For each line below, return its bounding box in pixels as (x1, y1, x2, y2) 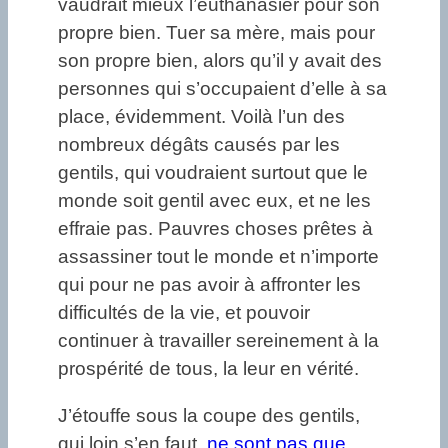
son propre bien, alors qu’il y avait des (58, 50, 382, 72)
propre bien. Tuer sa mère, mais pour (58, 22, 375, 44)
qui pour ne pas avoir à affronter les (58, 274, 361, 296)
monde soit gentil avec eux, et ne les (58, 190, 371, 212)
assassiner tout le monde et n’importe (58, 246, 379, 268)
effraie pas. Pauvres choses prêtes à (58, 218, 373, 240)
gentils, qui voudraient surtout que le (58, 162, 368, 184)
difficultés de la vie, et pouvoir (58, 302, 310, 324)
